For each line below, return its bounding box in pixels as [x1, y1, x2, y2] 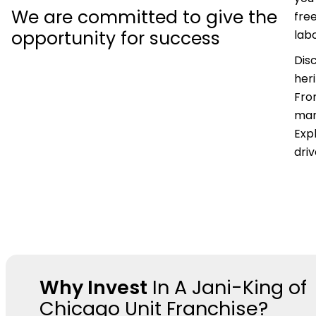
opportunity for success [11, 25, 220, 51]
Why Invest [39, 274, 147, 300]
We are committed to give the [11, 4, 277, 30]
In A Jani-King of [147, 274, 307, 300]
